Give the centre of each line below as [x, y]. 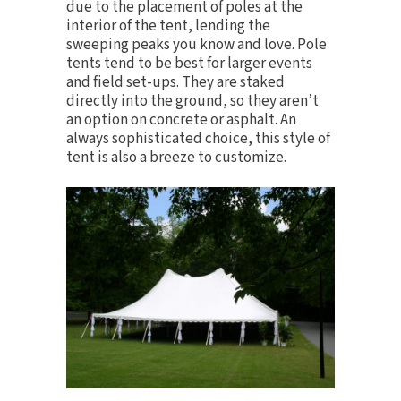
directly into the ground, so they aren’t [192, 101]
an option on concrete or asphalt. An [181, 120]
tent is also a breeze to [141, 158]
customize [249, 158]
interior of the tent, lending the [168, 26]
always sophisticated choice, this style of [198, 139]
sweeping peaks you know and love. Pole [196, 45]
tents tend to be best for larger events [189, 64]
